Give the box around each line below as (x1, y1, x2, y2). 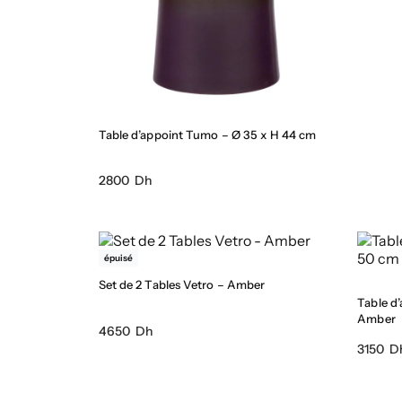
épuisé (103, 251, 133, 264)
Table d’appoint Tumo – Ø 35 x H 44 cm (98, 127, 317, 143)
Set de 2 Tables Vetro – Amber (98, 277, 266, 293)
